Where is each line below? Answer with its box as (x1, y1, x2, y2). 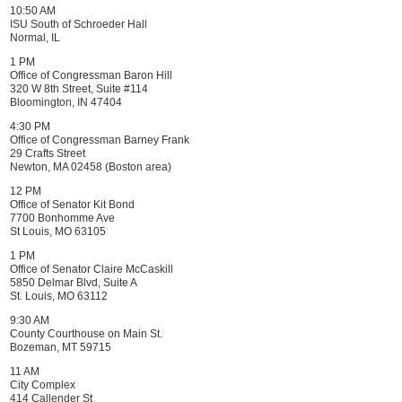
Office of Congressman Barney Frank (10, 134, 189, 146)
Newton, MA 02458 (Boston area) (10, 161, 171, 173)
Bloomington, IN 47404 (10, 96, 122, 109)
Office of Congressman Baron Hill (10, 69, 172, 82)
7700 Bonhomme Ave (10, 212, 115, 224)
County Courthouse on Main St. (10, 328, 162, 340)
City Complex (10, 379, 75, 391)
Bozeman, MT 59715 (10, 341, 111, 354)
